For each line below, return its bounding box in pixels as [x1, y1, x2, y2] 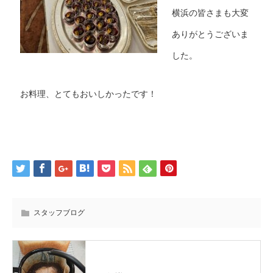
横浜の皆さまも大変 [171, 7, 249, 18]
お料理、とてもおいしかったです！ [19, 88, 157, 99]
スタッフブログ [34, 208, 85, 217]
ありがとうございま [171, 29, 249, 39]
